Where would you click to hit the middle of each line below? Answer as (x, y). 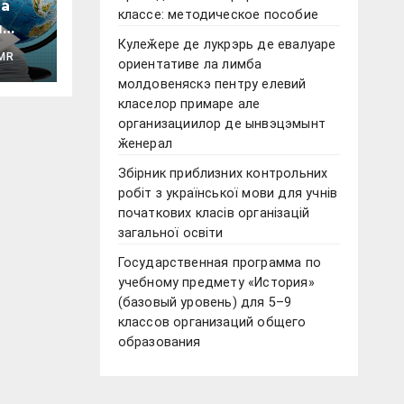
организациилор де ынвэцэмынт (222, 124)
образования (159, 343)
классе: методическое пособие (218, 15)
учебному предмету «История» (216, 283)
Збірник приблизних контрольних (223, 174)
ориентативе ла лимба (190, 65)
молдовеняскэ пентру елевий (212, 85)
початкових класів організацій (214, 214)
